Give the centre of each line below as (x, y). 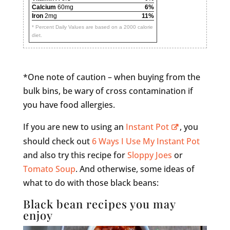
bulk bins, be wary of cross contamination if (108, 91)
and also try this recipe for (75, 155)
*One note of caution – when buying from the (111, 77)
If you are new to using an (74, 127)
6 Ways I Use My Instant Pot (146, 141)
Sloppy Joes (149, 155)
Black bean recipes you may (99, 204)
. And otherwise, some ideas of (135, 169)
